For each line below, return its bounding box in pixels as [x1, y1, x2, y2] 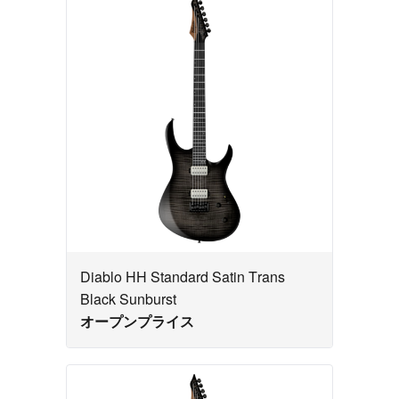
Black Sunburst [80, 289, 176, 310]
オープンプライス [80, 311, 194, 332]
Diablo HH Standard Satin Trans [80, 266, 285, 288]
